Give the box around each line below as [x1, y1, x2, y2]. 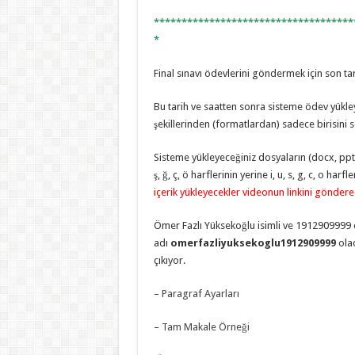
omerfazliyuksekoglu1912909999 [170, 236, 338, 249]
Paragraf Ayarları [161, 287, 239, 300]
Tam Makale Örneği [161, 320, 250, 333]
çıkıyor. [153, 254, 185, 266]
